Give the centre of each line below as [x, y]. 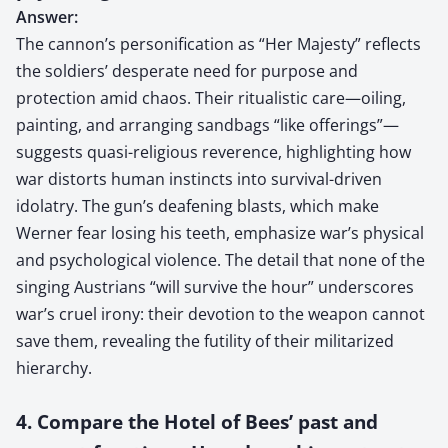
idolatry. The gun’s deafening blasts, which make [197, 205]
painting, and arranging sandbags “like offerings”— [207, 124]
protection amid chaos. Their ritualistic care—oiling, [211, 97]
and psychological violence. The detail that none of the [220, 259]
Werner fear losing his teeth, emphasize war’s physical [220, 232]
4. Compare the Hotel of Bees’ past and [197, 421]
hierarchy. [54, 367]
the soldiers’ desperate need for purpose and [187, 70]
